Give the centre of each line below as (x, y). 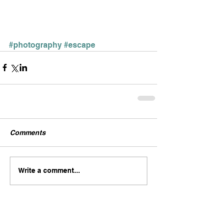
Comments (28, 132)
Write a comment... (49, 171)
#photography (35, 45)
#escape (80, 45)
